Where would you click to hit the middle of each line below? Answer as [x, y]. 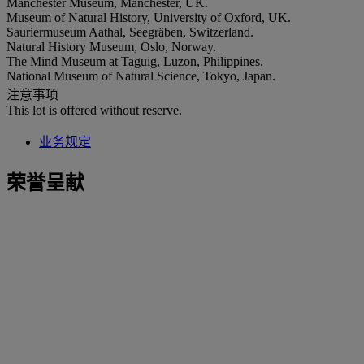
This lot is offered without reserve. [94, 110]
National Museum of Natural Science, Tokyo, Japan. [141, 76]
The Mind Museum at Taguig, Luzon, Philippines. [135, 61]
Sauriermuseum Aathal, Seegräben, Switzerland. [130, 32]
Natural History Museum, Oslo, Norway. [111, 46]
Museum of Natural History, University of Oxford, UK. [149, 17]
